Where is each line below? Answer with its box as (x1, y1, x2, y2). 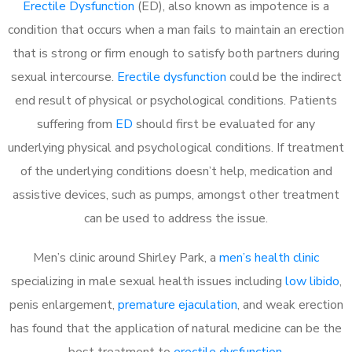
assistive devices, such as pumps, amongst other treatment (13, 185, 339, 203)
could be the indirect (225, 68, 342, 86)
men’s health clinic (219, 248, 319, 266)
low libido (284, 272, 339, 290)
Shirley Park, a (135, 248, 219, 266)
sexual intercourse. (10, 68, 117, 86)
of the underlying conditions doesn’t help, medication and (20, 162, 332, 180)
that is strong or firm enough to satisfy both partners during (13, 44, 339, 62)
